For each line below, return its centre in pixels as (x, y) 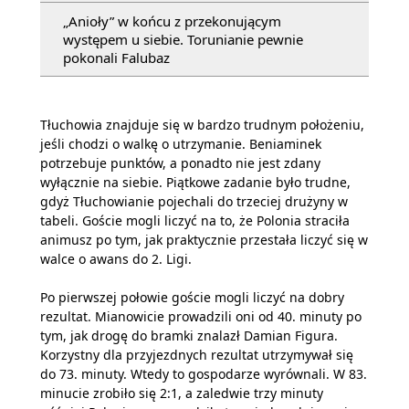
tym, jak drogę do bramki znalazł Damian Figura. (189, 336)
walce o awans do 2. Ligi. (116, 259)
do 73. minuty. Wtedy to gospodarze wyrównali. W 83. (204, 374)
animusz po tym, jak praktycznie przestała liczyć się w (204, 240)
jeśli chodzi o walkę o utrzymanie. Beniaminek (181, 144)
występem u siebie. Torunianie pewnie (183, 39)
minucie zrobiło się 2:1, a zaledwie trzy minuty (182, 393)
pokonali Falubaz (116, 58)
